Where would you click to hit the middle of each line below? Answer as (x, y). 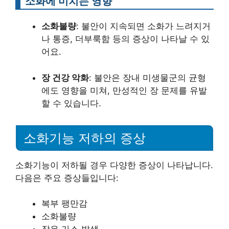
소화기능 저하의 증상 (85, 138)
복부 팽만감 (64, 203)
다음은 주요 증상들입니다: (67, 178)
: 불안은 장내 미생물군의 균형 (147, 77)
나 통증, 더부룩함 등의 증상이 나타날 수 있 (125, 39)
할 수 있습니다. (71, 103)
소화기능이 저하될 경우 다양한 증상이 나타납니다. (114, 165)
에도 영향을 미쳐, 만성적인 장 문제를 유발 (124, 90)
